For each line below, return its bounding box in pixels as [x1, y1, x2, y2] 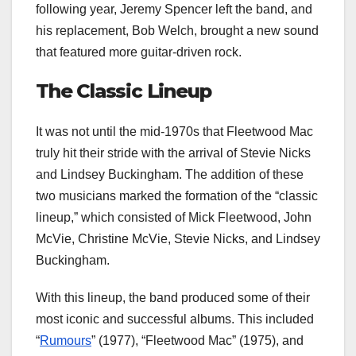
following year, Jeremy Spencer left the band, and [36, 2, 312, 16]
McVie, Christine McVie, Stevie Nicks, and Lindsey [36, 232, 320, 246]
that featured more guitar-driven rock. [36, 44, 242, 59]
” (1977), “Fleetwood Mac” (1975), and [91, 334, 304, 348]
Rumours [40, 334, 91, 348]
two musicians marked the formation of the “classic [36, 189, 318, 203]
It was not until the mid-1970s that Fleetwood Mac [36, 125, 313, 139]
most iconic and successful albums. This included [36, 312, 314, 327]
